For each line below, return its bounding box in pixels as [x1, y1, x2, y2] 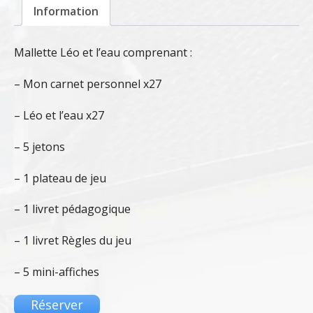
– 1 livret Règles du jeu [14, 233, 131, 249]
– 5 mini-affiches [14, 263, 99, 279]
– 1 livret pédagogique [14, 201, 131, 217]
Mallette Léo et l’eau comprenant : [14, 45, 192, 61]
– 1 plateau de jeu [14, 170, 106, 186]
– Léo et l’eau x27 [14, 107, 104, 123]
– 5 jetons [14, 138, 65, 154]
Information [34, 3, 99, 20]
